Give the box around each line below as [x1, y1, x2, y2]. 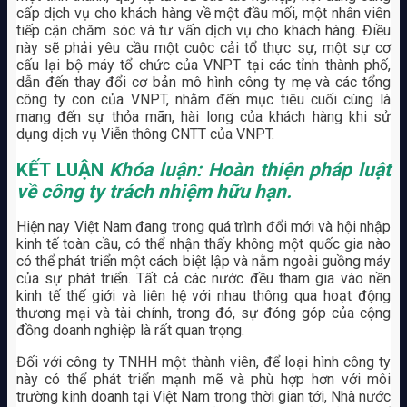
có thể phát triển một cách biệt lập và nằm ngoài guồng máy [15, 253, 392, 270]
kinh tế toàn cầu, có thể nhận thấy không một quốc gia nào [15, 235, 392, 253]
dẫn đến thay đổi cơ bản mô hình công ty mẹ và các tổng [15, 74, 392, 92]
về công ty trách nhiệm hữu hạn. [15, 180, 292, 203]
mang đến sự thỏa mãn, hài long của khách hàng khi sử [15, 108, 392, 126]
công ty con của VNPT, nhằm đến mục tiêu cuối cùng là [15, 91, 392, 109]
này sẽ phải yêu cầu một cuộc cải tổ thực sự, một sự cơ [15, 39, 392, 57]
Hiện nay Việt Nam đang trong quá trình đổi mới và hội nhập [15, 218, 392, 235]
